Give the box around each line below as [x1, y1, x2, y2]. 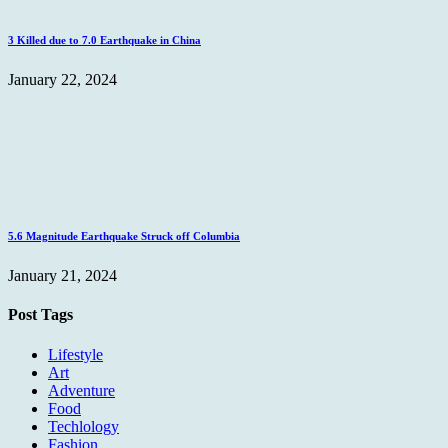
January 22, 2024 [8, 71, 117, 89]
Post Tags [8, 306, 73, 324]
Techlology [48, 417, 119, 435]
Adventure [48, 381, 115, 399]
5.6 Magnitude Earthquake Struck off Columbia [8, 230, 240, 243]
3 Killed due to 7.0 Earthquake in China [8, 34, 201, 47]
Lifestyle [48, 345, 103, 363]
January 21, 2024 [8, 267, 117, 285]
